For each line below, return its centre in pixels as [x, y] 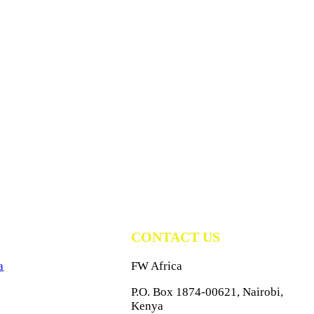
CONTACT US [176, 237]
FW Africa [157, 266]
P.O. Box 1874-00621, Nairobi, [207, 292]
